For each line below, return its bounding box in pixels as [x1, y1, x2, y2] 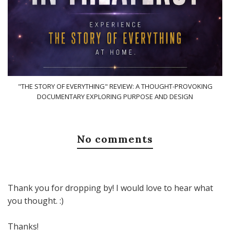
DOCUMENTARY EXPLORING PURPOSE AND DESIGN [37, 92, 193, 101]
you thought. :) [8, 195, 64, 206]
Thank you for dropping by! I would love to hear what [8, 182, 213, 194]
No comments [77, 132, 153, 145]
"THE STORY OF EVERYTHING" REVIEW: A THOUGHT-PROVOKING [17, 82, 213, 91]
